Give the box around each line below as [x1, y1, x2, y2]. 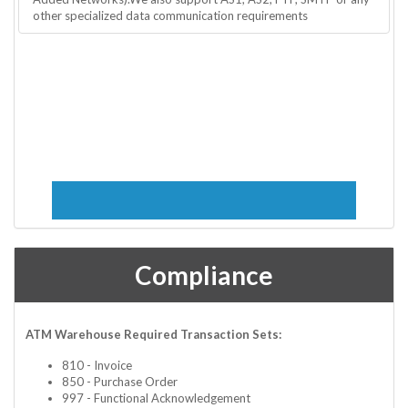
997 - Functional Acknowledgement [62, 390, 250, 405]
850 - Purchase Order [62, 373, 178, 389]
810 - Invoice [62, 357, 132, 372]
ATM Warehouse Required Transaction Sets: [25, 326, 281, 342]
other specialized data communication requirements [33, 7, 308, 23]
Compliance [135, 259, 273, 291]
